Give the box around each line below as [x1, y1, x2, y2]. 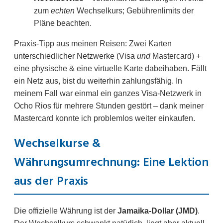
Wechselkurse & [14, 134, 101, 154]
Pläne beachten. [34, 19, 92, 28]
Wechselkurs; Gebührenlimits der [75, 6, 194, 15]
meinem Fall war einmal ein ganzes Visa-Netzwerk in [14, 89, 202, 98]
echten [51, 6, 75, 15]
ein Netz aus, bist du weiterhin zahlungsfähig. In [14, 77, 182, 86]
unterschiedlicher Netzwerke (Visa [14, 52, 137, 61]
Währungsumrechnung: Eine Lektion [14, 153, 209, 173]
